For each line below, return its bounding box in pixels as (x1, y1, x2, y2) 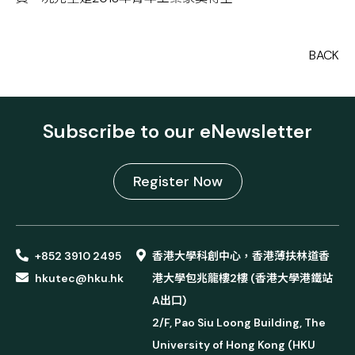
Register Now (132, 172, 223, 192)
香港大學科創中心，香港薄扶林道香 (152, 249, 330, 264)
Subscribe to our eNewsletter (43, 119, 312, 144)
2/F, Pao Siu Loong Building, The (152, 315, 326, 330)
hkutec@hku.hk (35, 271, 124, 286)
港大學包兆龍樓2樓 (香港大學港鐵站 (152, 271, 333, 286)
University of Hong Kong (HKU (152, 338, 315, 353)
